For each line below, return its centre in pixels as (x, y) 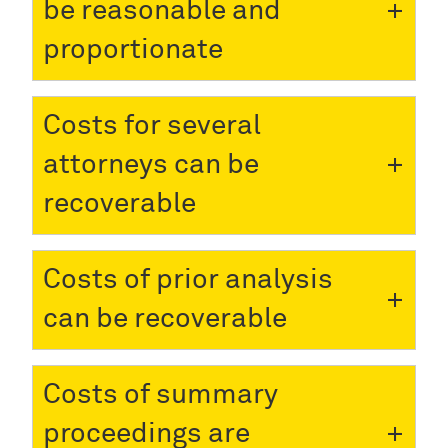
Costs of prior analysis (188, 279)
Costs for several (152, 125)
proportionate (133, 49)
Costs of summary (160, 394)
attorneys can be (151, 164)
